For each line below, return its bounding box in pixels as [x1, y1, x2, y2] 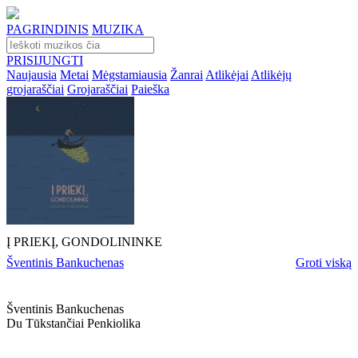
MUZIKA [92, 22, 144, 36]
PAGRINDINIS [6, 22, 89, 36]
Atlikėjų [251, 68, 292, 82]
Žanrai [170, 68, 203, 82]
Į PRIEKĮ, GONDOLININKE [6, 234, 162, 249]
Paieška [131, 82, 169, 96]
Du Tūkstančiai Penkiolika [6, 316, 141, 330]
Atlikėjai [205, 68, 249, 82]
